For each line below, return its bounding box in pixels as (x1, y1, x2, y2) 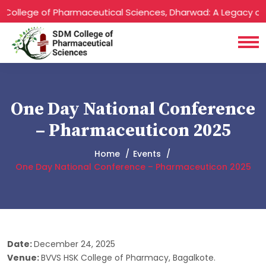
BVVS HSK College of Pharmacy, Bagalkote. (41, 252, 216, 264)
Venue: (7, 252, 41, 264)
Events (133, 148, 161, 160)
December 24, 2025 (34, 238, 115, 251)
